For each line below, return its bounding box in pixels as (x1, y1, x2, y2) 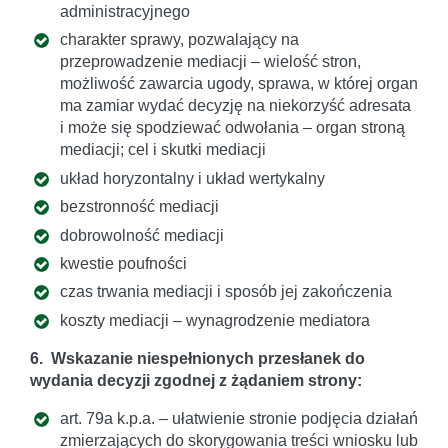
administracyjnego (60, 3, 190, 21)
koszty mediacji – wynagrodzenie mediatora (60, 311, 370, 329)
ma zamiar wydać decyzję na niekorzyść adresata (60, 97, 411, 115)
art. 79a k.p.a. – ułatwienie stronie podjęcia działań (60, 409, 418, 427)
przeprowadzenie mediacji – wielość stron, (60, 53, 361, 71)
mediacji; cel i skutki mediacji (60, 141, 266, 159)
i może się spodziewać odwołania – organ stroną (60, 119, 405, 137)
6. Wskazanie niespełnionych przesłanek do (30, 349, 365, 367)
